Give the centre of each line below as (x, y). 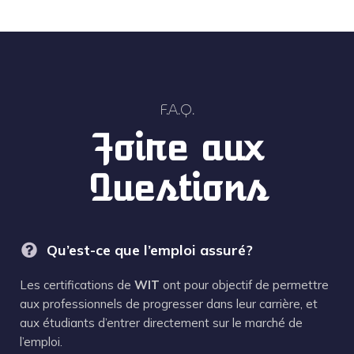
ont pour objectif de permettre (246, 285)
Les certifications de (77, 285)
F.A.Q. (177, 110)
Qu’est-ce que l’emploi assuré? (150, 250)
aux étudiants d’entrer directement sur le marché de (161, 323)
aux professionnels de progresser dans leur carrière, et (169, 304)
